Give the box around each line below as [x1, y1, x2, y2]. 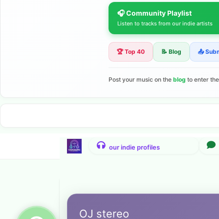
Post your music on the [109, 75, 173, 83]
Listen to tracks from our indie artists [117, 20, 213, 27]
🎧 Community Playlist [117, 8, 192, 17]
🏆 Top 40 [117, 47, 145, 55]
